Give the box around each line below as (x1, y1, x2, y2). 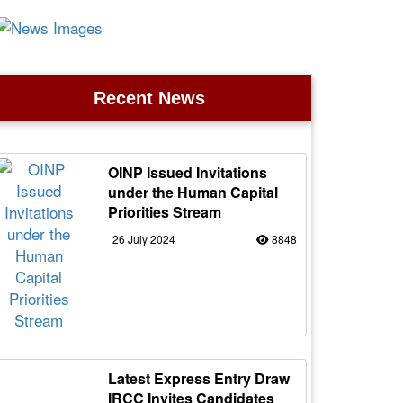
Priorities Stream (107, 201, 221, 222)
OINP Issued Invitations (107, 161, 267, 183)
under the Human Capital (107, 181, 278, 202)
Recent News (94, 87, 205, 108)
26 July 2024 (112, 230, 175, 246)
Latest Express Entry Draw (107, 367, 290, 389)
